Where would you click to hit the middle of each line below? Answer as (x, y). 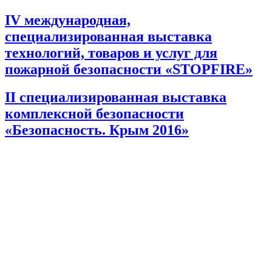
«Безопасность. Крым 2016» (97, 130)
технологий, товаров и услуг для (111, 53)
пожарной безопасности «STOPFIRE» (129, 69)
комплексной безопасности (94, 114)
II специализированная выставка (116, 97)
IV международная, (68, 20)
